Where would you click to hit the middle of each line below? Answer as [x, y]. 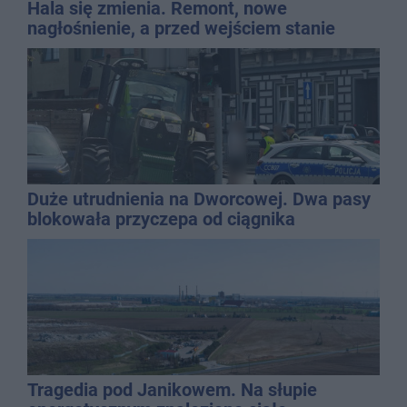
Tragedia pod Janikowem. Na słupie [172, 389]
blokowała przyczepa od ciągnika [161, 218]
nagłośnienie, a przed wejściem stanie [181, 28]
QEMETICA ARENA [103, 48]
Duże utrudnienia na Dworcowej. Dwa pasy [199, 199]
